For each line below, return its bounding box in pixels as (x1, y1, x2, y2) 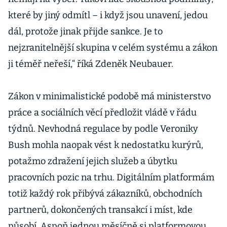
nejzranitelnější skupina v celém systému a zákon (8, 42, 217, 53)
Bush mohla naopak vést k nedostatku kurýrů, (8, 139, 203, 150)
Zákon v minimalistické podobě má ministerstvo (8, 91, 211, 102)
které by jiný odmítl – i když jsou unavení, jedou (8, 10, 208, 21)
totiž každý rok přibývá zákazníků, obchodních (8, 188, 202, 199)
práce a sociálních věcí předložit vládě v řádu (8, 107, 197, 118)
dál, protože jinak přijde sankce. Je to (8, 26, 163, 37)
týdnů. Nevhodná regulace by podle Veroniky (8, 123, 198, 134)
